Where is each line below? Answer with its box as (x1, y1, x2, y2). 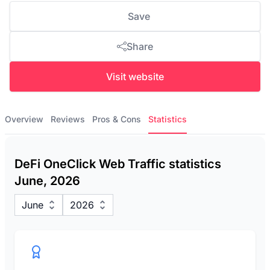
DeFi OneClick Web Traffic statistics (14, 157, 221, 171)
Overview (5, 114, 43, 124)
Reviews (51, 114, 85, 124)
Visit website (106, 71, 164, 83)
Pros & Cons (92, 114, 141, 124)
